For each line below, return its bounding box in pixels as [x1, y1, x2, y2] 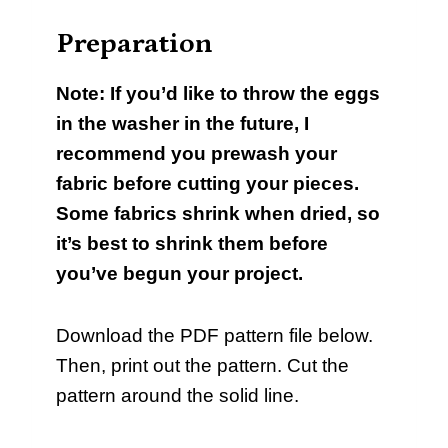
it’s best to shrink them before [56, 232, 328, 254]
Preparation [56, 27, 213, 60]
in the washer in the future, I [56, 112, 309, 134]
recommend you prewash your [56, 142, 337, 164]
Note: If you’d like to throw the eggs [56, 82, 380, 104]
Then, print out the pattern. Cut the [56, 354, 349, 376]
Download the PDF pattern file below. [56, 324, 373, 346]
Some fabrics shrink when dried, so [56, 202, 380, 224]
